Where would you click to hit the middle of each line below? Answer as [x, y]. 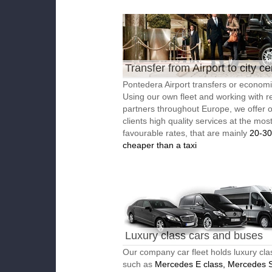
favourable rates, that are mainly [186, 133]
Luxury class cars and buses [194, 236]
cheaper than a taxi [160, 145]
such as [139, 264]
